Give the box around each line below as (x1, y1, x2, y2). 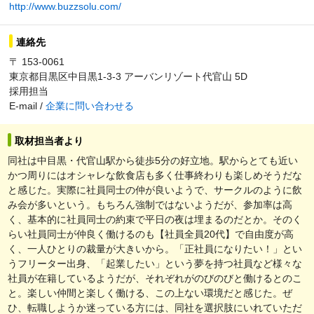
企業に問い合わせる (46, 100, 134, 111)
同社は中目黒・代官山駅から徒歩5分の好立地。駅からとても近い (8, 154, 298, 166)
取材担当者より (15, 135, 83, 146)
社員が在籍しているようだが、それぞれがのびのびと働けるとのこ (8, 272, 302, 284)
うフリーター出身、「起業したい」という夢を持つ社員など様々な (8, 257, 302, 269)
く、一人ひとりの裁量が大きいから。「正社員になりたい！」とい (8, 243, 302, 254)
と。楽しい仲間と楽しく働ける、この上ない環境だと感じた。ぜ (8, 287, 292, 299)
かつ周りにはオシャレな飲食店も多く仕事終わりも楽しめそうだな (8, 169, 302, 181)
